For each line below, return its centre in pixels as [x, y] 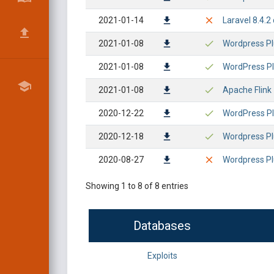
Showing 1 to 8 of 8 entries [137, 186]
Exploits [162, 256]
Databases [162, 226]
